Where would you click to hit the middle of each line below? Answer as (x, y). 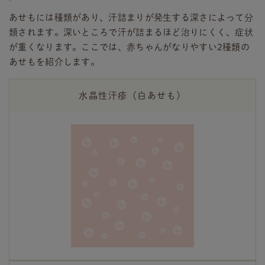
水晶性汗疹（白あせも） (132, 96)
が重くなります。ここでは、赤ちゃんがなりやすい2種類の (130, 47)
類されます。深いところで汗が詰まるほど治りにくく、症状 (131, 33)
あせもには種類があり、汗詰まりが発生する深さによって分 (131, 18)
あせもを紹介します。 (54, 62)
